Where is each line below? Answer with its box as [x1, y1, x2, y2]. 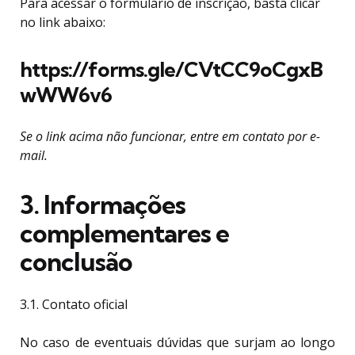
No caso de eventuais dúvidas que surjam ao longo [20, 334, 335, 352]
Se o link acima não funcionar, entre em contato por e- [20, 128, 320, 146]
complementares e [20, 217, 229, 250]
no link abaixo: [20, 13, 105, 32]
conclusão [20, 246, 132, 278]
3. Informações [20, 189, 185, 221]
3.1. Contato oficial [20, 296, 128, 314]
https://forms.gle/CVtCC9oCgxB [20, 56, 323, 83]
